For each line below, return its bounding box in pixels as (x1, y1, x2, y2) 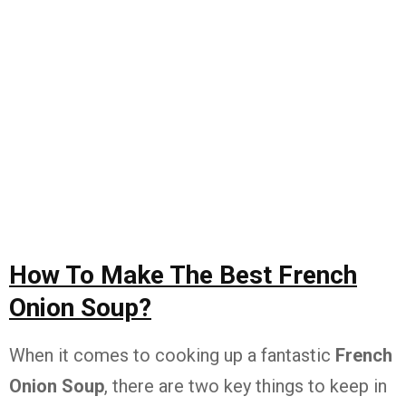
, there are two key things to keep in (104, 375, 387, 398)
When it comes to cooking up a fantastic (9, 344, 335, 367)
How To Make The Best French (9, 260, 357, 291)
